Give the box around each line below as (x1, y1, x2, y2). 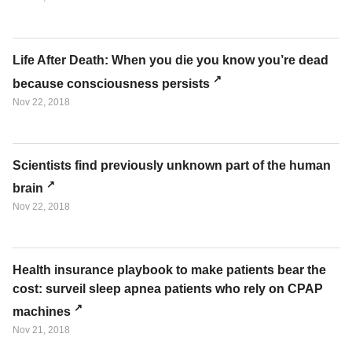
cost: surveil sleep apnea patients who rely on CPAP (13, 281, 323, 295)
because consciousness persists (13, 76, 210, 90)
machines (13, 305, 71, 319)
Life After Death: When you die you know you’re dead (13, 53, 328, 68)
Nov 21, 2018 (13, 324, 70, 336)
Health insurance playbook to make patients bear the (13, 262, 326, 277)
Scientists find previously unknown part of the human (13, 158, 331, 172)
